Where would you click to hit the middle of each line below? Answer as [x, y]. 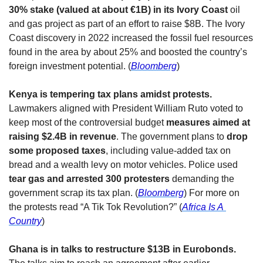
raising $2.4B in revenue [63, 137]
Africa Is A [203, 207]
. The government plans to [171, 137]
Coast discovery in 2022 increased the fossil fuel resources [131, 38]
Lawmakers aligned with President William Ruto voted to [126, 109]
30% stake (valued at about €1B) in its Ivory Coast [119, 10]
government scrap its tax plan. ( [73, 193]
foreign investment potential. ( [70, 66]
